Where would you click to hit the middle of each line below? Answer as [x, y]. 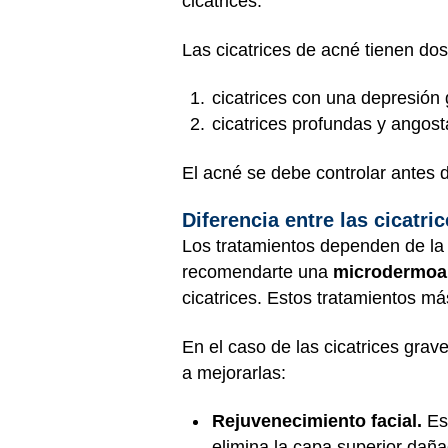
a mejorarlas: [234, 372]
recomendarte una [257, 272]
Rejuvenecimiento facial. [317, 421]
